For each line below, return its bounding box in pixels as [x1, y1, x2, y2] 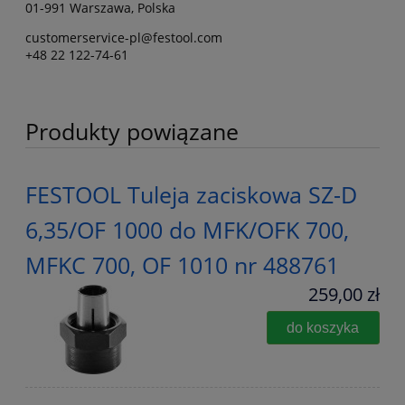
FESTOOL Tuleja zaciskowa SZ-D [25, 178, 357, 210]
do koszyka [287, 318, 360, 335]
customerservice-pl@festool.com [25, 28, 222, 46]
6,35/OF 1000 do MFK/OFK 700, [25, 213, 349, 245]
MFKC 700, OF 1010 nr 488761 [25, 249, 339, 280]
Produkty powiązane [25, 115, 239, 146]
